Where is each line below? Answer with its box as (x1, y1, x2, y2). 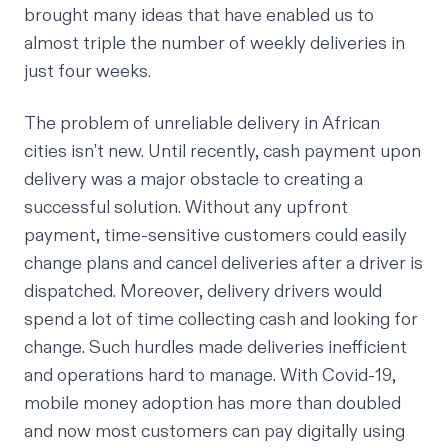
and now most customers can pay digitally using (24, 419, 405, 443)
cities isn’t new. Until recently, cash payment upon (24, 139, 421, 163)
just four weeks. (24, 59, 151, 83)
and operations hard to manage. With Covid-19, (24, 363, 396, 387)
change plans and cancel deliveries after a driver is (24, 251, 423, 275)
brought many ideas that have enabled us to (24, 3, 374, 27)
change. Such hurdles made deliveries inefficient (24, 335, 407, 359)
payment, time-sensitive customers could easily (24, 223, 407, 247)
